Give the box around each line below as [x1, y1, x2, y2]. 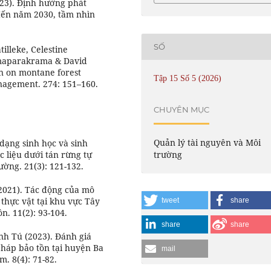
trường [154, 149, 183, 160]
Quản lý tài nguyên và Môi [154, 137, 261, 148]
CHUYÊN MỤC [154, 105, 210, 115]
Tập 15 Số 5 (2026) [154, 73, 222, 83]
